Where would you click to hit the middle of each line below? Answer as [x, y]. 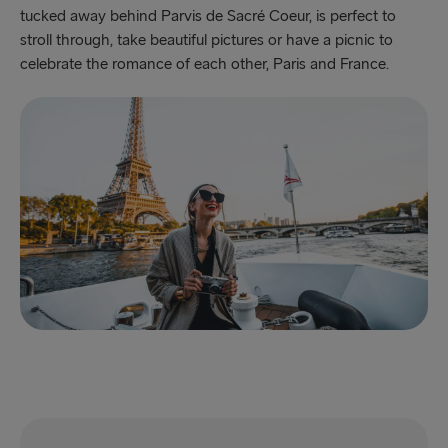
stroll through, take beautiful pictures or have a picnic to [206, 40]
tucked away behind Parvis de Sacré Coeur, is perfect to [208, 16]
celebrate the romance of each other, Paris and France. [206, 64]
